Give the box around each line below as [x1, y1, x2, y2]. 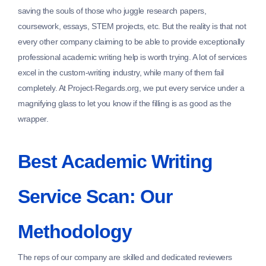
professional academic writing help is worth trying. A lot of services [18, 52, 247, 62]
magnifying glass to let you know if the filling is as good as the [18, 99, 232, 109]
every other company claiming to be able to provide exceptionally [18, 37, 245, 47]
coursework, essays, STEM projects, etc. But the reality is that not [18, 21, 246, 31]
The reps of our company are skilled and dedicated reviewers [18, 252, 232, 262]
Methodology [18, 221, 132, 243]
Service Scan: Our [18, 186, 172, 208]
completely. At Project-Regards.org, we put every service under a [18, 83, 245, 93]
